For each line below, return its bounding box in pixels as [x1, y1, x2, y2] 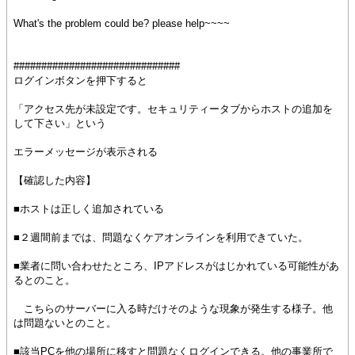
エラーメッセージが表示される [13, 146, 158, 158]
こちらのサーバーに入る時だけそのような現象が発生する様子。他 [13, 303, 333, 315]
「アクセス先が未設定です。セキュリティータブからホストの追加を [13, 103, 333, 115]
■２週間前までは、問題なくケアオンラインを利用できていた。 [13, 231, 308, 243]
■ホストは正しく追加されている [13, 203, 164, 215]
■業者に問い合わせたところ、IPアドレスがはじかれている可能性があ [13, 260, 339, 272]
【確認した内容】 [13, 174, 96, 186]
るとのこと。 [13, 274, 75, 286]
